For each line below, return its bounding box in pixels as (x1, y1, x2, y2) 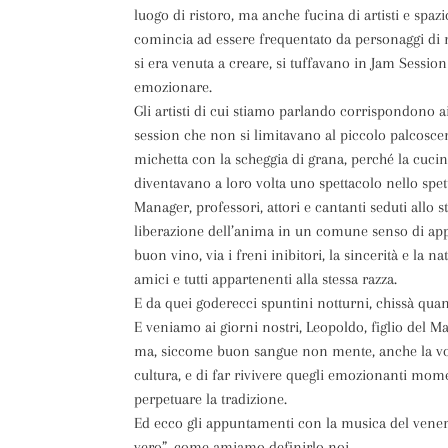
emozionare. (134, 78, 213, 97)
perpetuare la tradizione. (134, 390, 288, 409)
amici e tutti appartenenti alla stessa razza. (134, 270, 398, 289)
